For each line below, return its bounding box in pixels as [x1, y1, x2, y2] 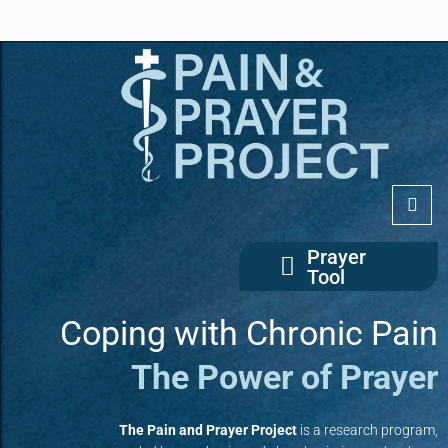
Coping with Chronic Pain [60, 313, 438, 354]
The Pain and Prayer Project [119, 422, 297, 439]
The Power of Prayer [131, 357, 438, 398]
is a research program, [297, 422, 438, 439]
